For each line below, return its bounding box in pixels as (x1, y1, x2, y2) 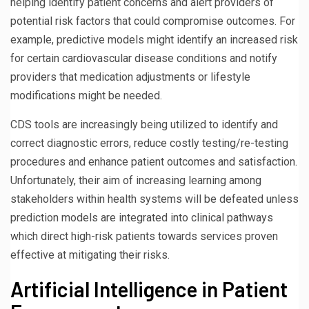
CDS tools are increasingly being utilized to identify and (10, 117, 278, 131)
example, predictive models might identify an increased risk (10, 32, 298, 46)
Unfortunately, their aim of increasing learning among (10, 173, 261, 187)
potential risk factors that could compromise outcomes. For (10, 14, 295, 28)
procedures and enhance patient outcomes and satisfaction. (10, 154, 297, 168)
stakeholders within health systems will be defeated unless (10, 192, 299, 206)
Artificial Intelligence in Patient (10, 276, 288, 301)
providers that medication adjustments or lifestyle (10, 70, 250, 83)
